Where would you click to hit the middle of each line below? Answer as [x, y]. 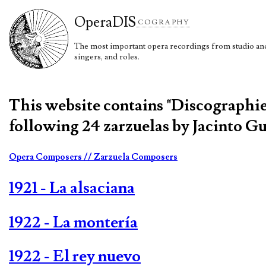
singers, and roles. [107, 57]
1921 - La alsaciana [72, 188]
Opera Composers [46, 157]
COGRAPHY [164, 22]
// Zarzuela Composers [131, 157]
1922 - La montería [73, 222]
